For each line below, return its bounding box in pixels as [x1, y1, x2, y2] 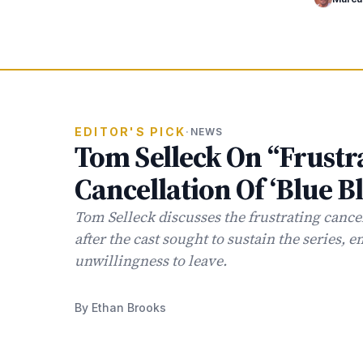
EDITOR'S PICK [75, 125, 186, 139]
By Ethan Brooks [75, 301, 166, 314]
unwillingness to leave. [75, 250, 227, 271]
